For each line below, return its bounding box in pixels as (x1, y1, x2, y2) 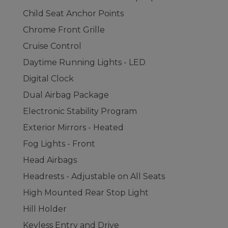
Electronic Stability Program (23, 106, 137, 116)
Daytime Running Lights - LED (23, 58, 146, 67)
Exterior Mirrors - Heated (23, 123, 124, 132)
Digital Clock (23, 74, 74, 83)
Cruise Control (23, 41, 81, 51)
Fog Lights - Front (23, 139, 95, 149)
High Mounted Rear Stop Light (23, 188, 149, 197)
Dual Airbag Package (23, 90, 109, 100)
